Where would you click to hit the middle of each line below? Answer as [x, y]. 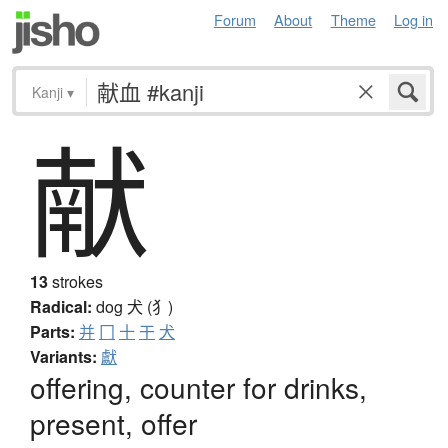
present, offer [113, 423]
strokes [75, 282]
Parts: [52, 332]
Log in [413, 19]
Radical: [61, 307]
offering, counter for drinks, [198, 387]
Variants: [63, 357]
